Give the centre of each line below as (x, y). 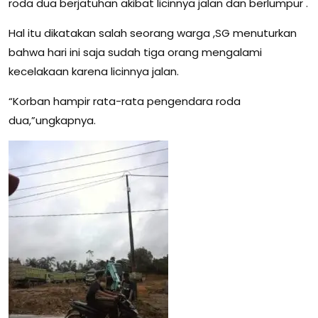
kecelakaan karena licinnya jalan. (94, 72)
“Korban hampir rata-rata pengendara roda (125, 102)
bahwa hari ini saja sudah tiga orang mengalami (135, 53)
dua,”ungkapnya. (52, 121)
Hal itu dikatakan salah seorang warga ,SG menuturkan (153, 33)
